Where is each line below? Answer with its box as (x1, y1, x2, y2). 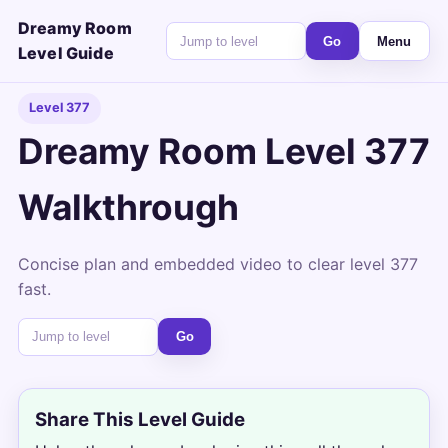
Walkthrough (17, 185, 239, 229)
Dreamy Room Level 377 (17, 129, 430, 173)
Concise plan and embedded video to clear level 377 (17, 253, 418, 274)
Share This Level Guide (34, 408, 245, 432)
